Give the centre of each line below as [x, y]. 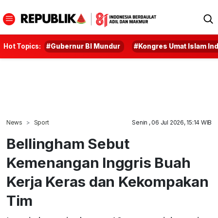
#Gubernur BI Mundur [83, 46]
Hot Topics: [22, 46]
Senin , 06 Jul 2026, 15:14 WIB [172, 122]
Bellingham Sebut [68, 144]
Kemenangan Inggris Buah [98, 163]
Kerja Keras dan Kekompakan [107, 182]
